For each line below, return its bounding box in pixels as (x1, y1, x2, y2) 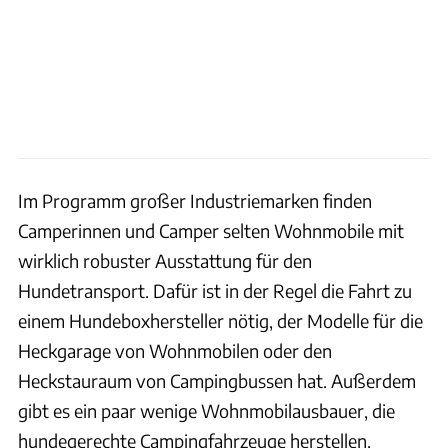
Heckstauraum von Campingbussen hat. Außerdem (18, 368, 416, 392)
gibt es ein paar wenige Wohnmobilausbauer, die (18, 398, 395, 422)
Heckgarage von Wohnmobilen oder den (18, 338, 332, 362)
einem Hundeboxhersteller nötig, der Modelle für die (18, 308, 423, 332)
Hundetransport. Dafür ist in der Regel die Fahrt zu (18, 278, 412, 302)
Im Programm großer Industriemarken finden (18, 188, 372, 212)
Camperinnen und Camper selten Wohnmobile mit (18, 218, 404, 242)
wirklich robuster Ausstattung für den (18, 248, 312, 272)
